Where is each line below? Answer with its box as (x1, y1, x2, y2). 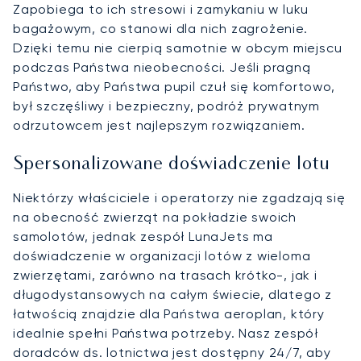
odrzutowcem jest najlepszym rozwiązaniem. (13, 118, 305, 134)
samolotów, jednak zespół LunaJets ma (13, 229, 273, 245)
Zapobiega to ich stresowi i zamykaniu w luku (13, 2, 309, 18)
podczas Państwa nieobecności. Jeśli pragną (13, 60, 311, 76)
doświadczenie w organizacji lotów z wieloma (13, 248, 311, 264)
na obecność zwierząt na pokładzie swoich (13, 210, 297, 226)
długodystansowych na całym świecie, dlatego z (13, 287, 332, 303)
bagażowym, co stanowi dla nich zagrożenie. (13, 21, 308, 37)
